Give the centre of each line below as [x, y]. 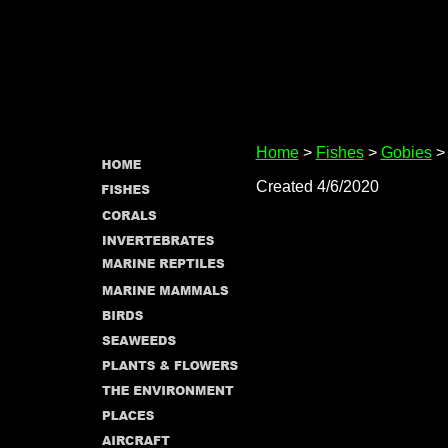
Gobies [406, 152]
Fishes [339, 152]
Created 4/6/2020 [317, 186]
